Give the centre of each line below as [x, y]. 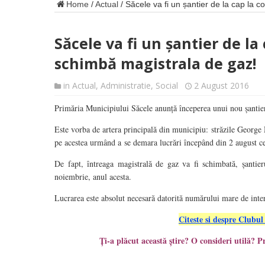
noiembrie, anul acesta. [93, 177]
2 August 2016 [222, 85]
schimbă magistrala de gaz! [155, 63]
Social [167, 85]
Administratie [126, 85]
